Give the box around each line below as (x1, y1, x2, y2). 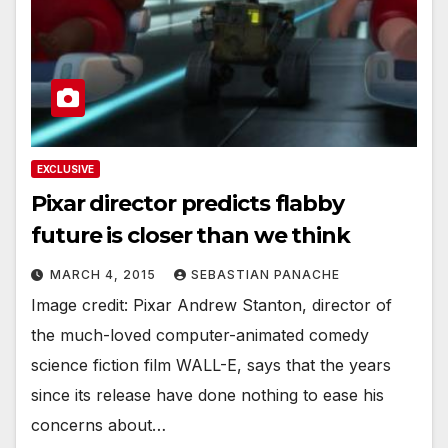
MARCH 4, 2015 (50, 266, 160, 282)
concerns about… (31, 414, 166, 435)
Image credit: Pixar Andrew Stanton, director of (31, 294, 392, 315)
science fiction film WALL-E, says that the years (31, 354, 391, 375)
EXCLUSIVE (37, 162, 94, 175)
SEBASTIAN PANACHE (191, 266, 340, 282)
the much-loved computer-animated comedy (31, 324, 369, 345)
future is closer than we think (31, 221, 350, 249)
